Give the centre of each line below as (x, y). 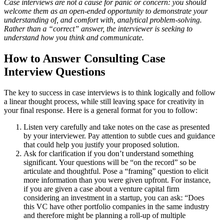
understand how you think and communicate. (74, 38)
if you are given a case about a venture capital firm (101, 189)
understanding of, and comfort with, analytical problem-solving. (103, 20)
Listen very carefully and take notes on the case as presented (117, 127)
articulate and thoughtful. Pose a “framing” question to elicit (116, 171)
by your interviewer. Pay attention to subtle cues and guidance (119, 136)
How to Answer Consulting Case (85, 59)
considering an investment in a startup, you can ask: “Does (114, 197)
